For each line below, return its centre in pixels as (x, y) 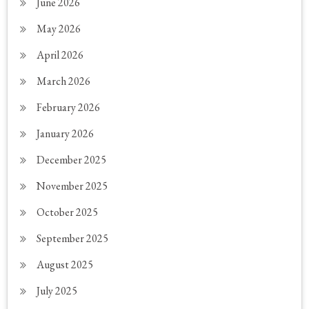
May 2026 (59, 29)
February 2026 (69, 108)
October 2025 (68, 212)
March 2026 (64, 81)
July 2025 (57, 291)
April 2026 (60, 55)
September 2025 (73, 239)
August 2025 (65, 265)
